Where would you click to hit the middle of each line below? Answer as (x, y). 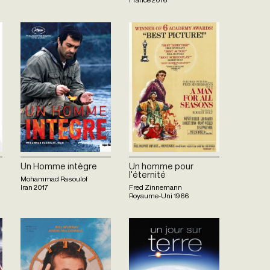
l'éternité (147, 174)
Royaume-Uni (151, 195)
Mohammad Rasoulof (54, 178)
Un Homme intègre (59, 166)
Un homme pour (161, 166)
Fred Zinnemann (155, 187)
